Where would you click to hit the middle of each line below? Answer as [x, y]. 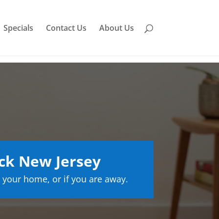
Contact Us [66, 28]
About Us [116, 28]
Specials [18, 28]
